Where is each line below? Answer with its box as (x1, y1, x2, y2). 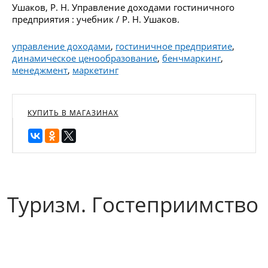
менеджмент (12, 63, 68, 76)
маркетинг (72, 63, 118, 76)
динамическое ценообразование (12, 51, 157, 64)
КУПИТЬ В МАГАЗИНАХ (28, 107, 118, 118)
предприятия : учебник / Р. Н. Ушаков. (12, 13, 179, 25)
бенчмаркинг (162, 51, 221, 64)
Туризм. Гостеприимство (7, 190, 258, 218)
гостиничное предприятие (115, 39, 232, 52)
